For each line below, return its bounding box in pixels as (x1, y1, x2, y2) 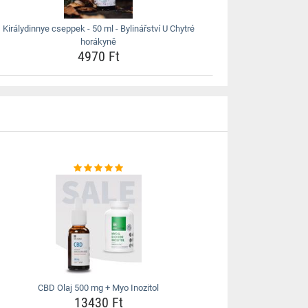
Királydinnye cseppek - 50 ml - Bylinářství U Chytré (2, 23, 195, 34)
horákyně (80, 36, 117, 47)
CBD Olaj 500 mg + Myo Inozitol (38, 283, 159, 293)
